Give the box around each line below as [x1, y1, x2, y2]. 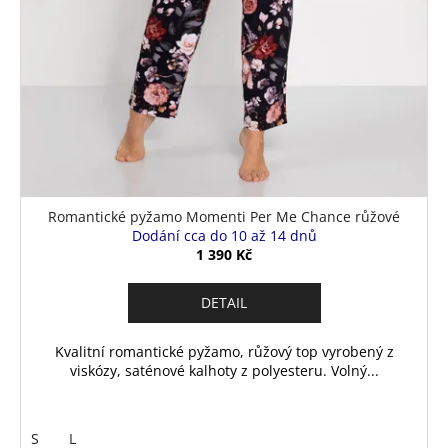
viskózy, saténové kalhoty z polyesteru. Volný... [69, 360, 379, 380]
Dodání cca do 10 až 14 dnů [131, 225, 317, 245]
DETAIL [201, 292, 247, 312]
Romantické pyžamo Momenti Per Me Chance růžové [48, 206, 400, 226]
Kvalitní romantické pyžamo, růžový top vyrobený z [54, 341, 394, 361]
